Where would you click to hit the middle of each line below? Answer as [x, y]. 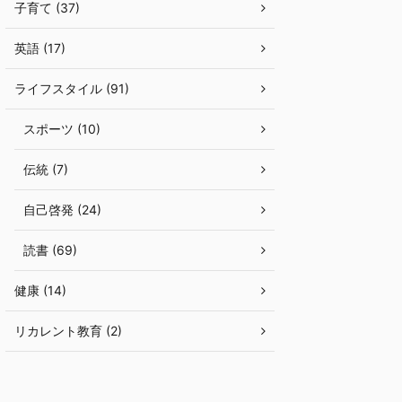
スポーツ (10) [62, 129]
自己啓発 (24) [62, 210]
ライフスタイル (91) [72, 88]
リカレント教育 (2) [68, 331]
